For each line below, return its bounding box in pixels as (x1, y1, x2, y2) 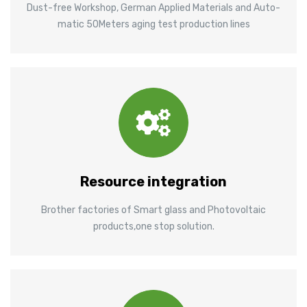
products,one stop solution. (93, 220, 214, 232)
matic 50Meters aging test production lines (57, 18, 250, 30)
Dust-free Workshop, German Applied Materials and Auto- (27, 1, 280, 14)
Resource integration (80, 173, 227, 190)
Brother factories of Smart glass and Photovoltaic (41, 204, 266, 216)
